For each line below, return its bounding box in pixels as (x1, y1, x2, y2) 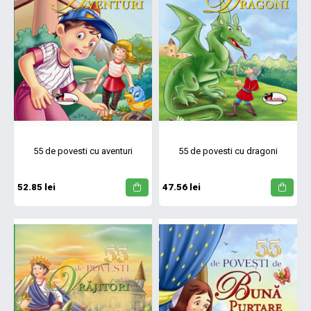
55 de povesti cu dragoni (178, 145, 278, 156)
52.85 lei (17, 182, 56, 193)
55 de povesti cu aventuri (33, 145, 133, 156)
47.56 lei (162, 182, 201, 193)
